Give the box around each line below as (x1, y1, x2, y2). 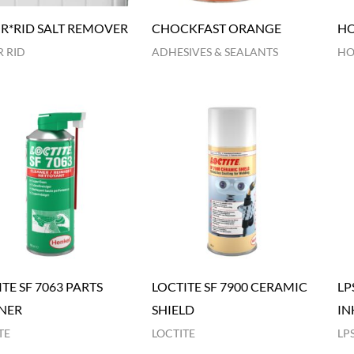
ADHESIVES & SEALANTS (152, 45, 279, 58)
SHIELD (152, 302, 195, 318)
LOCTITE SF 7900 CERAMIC (152, 279, 308, 295)
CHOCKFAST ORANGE (152, 20, 282, 36)
